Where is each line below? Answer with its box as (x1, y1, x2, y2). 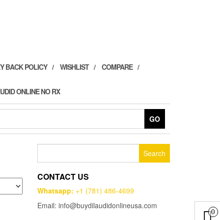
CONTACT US (37, 171, 89, 182)
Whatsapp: (37, 186, 74, 195)
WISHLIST (60, 62, 89, 72)
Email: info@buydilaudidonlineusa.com (37, 200, 157, 210)
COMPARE (102, 62, 133, 72)
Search (37, 143, 60, 153)
